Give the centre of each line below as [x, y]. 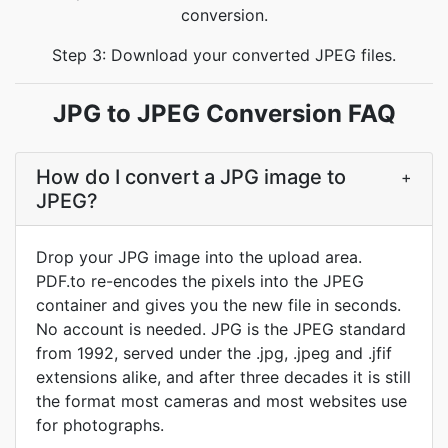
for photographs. [100, 425]
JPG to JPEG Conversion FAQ [224, 113]
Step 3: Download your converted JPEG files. [224, 55]
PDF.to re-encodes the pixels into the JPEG [200, 281]
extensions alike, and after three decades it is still [223, 377]
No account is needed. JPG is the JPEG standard [221, 329]
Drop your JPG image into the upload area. [199, 257]
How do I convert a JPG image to [191, 177]
